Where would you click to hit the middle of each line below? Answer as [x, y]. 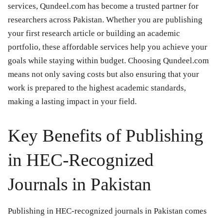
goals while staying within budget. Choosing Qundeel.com [108, 61]
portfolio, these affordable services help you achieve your [108, 47]
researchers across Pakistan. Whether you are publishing [105, 20]
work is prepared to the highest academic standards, [97, 88]
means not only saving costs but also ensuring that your [103, 74]
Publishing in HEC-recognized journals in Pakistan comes [107, 211]
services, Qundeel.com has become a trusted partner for [103, 6]
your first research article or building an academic [94, 34]
